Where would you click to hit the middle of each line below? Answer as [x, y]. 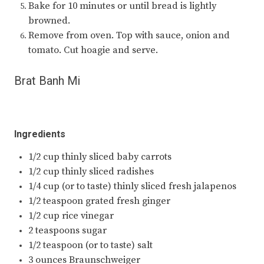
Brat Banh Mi [47, 81]
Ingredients [40, 135]
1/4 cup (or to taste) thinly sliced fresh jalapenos [132, 187]
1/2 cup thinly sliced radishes [91, 172]
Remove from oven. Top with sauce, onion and [129, 36]
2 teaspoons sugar [67, 231]
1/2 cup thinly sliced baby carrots [100, 157]
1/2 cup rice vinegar [71, 216]
